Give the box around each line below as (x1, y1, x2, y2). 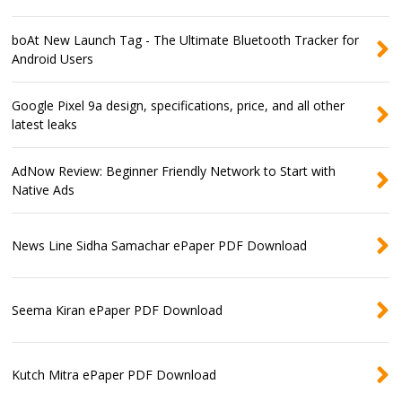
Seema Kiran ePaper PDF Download (12, 301, 223, 319)
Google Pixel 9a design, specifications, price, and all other (12, 97, 345, 115)
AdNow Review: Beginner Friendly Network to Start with (12, 162, 336, 180)
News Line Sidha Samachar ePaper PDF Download (12, 237, 308, 255)
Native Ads (12, 181, 75, 199)
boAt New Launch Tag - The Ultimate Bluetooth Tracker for (12, 31, 360, 49)
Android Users (12, 50, 94, 68)
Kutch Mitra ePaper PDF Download (12, 366, 217, 384)
